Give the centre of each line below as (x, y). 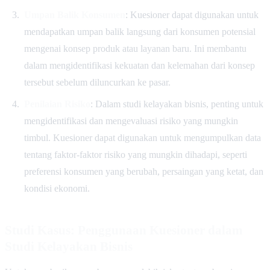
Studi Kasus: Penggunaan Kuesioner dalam (124, 230)
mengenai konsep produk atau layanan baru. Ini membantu (135, 48)
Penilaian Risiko (57, 104)
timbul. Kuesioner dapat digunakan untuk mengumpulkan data (142, 137)
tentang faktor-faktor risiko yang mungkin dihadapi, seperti (135, 154)
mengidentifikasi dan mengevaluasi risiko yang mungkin (131, 121)
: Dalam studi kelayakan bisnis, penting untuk (177, 104)
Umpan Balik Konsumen (74, 14)
